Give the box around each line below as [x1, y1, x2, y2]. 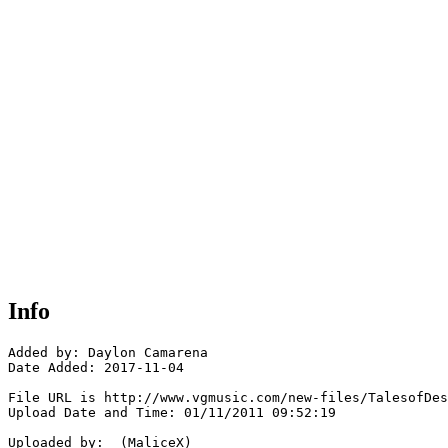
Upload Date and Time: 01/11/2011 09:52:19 [8, 405, 336, 421]
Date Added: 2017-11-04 [8, 360, 184, 376]
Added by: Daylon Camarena [8, 345, 216, 361]
